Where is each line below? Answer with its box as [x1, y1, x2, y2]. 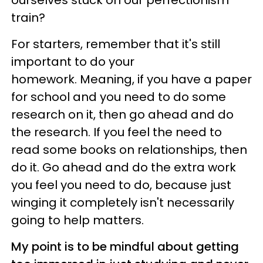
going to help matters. [11, 211, 144, 228]
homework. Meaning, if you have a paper [11, 70, 252, 87]
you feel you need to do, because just [11, 176, 231, 193]
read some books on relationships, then [11, 141, 247, 158]
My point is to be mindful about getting [11, 238, 239, 255]
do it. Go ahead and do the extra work [11, 159, 236, 176]
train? [11, 9, 45, 26]
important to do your [11, 53, 134, 70]
